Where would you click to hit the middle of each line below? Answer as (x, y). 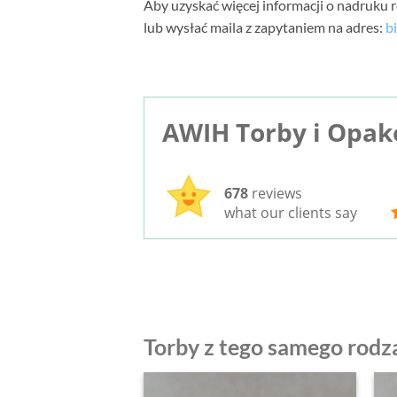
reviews (275, 193)
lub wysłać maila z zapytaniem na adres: (265, 27)
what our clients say (291, 212)
